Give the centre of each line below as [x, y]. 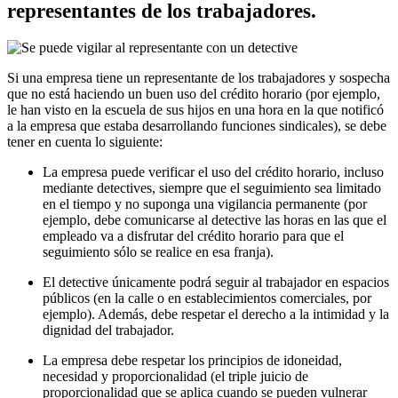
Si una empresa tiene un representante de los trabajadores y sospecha [199, 77]
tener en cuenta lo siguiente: [85, 141]
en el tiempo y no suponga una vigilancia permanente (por [205, 203]
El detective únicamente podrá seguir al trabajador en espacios [216, 282]
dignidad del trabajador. [108, 330]
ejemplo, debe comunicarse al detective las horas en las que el [215, 219]
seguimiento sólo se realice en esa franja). [158, 251]
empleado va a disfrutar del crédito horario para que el [193, 235]
